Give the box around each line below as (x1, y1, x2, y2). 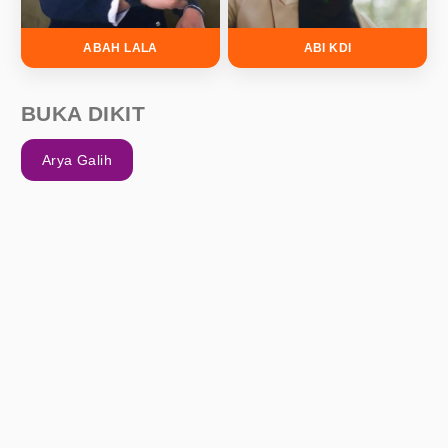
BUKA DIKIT (21, 102, 145, 125)
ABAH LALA (83, 41, 158, 55)
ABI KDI (303, 41, 352, 55)
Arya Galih (42, 152, 112, 168)
